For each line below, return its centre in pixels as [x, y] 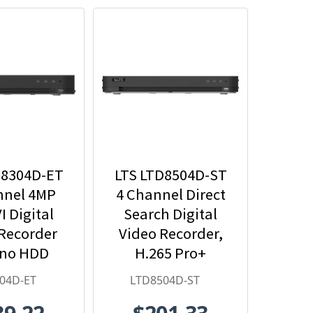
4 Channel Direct [170, 194]
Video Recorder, [170, 233]
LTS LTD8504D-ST [170, 174]
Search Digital [170, 213]
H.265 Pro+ [170, 253]
